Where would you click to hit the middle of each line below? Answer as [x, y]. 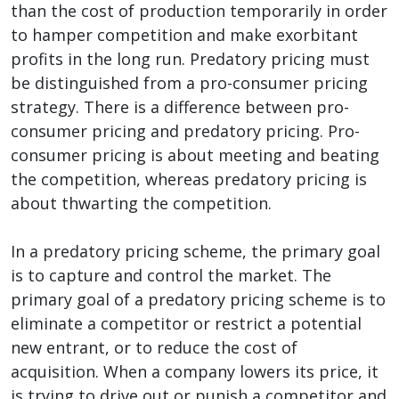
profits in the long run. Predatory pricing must [190, 58]
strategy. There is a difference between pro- [180, 106]
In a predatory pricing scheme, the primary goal [195, 251]
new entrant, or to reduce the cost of [154, 347]
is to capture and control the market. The [171, 275]
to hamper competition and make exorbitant [184, 34]
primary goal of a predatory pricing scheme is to [198, 299]
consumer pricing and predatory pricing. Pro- [185, 130]
